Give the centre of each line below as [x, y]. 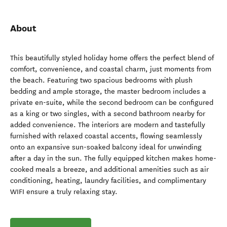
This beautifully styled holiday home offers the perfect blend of [112, 58]
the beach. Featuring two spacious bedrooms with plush [101, 80]
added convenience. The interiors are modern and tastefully [108, 125]
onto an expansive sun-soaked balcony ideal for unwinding [106, 147]
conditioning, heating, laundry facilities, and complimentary [108, 181]
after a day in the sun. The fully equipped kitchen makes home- [113, 158]
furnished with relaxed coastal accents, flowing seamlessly [106, 136]
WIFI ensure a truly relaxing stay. [64, 192]
